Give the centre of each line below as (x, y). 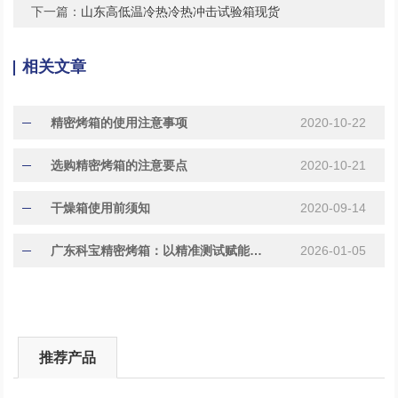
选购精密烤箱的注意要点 (119, 165)
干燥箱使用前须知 (101, 207)
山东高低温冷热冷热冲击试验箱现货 (181, 11)
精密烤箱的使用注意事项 (119, 122)
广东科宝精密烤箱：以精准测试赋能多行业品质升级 (256, 250)
